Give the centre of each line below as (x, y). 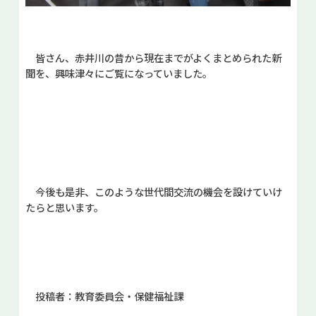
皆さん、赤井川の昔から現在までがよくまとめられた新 (153, 57)
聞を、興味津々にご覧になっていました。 (119, 73)
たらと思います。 (64, 207)
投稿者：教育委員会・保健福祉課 (104, 296)
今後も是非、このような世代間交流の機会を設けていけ (153, 191)
